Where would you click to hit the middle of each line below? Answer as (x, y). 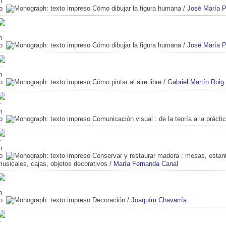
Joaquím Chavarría (159, 200)
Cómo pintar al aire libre (127, 82)
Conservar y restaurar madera (136, 155)
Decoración (109, 200)
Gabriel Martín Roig (196, 82)
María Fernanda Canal (146, 163)
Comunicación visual (123, 119)
